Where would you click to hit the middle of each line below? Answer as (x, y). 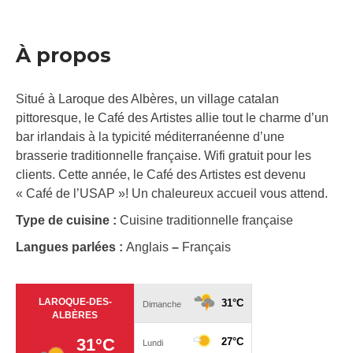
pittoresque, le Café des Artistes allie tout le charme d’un (172, 118)
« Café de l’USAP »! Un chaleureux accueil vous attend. (172, 194)
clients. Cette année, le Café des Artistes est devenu (161, 175)
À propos (63, 56)
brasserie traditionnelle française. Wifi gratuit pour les (163, 156)
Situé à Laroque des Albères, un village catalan (147, 99)
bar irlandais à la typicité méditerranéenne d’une (150, 137)
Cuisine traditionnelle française (206, 221)
